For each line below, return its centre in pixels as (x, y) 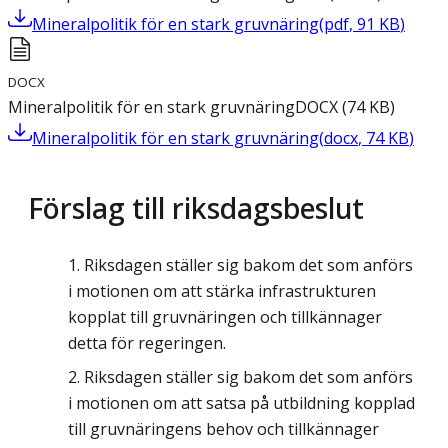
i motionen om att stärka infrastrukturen (222, 291)
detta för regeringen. (147, 343)
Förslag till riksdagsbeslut (196, 208)
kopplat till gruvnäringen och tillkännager (225, 317)
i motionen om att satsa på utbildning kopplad (241, 403)
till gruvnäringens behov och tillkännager (223, 429)
